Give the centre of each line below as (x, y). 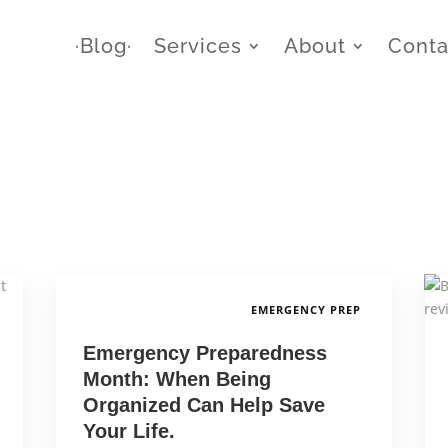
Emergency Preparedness (204, 353)
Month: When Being (176, 379)
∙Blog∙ (104, 46)
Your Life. (128, 431)
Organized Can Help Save (203, 405)
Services (198, 46)
